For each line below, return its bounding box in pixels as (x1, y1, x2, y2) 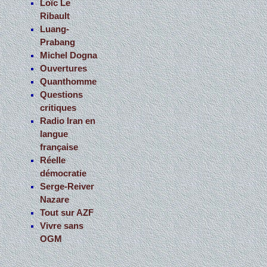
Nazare (40, 195, 70, 205)
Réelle (40, 156, 66, 166)
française (40, 142, 79, 153)
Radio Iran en (40, 116, 96, 126)
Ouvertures (40, 64, 88, 74)
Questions (40, 90, 83, 100)
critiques (40, 103, 77, 113)
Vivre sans (40, 221, 84, 231)
